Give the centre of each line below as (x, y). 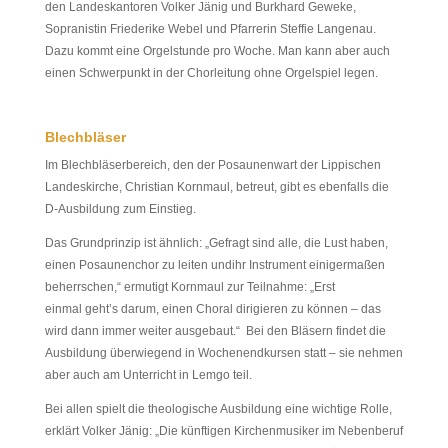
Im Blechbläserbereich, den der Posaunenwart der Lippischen (212, 165)
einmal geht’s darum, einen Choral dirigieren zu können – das (212, 309)
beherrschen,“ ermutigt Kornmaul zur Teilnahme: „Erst (189, 287)
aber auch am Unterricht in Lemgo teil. (164, 375)
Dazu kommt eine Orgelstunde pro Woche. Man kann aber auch (217, 51)
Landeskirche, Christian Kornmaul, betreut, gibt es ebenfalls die (216, 187)
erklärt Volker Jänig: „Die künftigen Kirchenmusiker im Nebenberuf (223, 431)
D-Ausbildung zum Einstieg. (120, 209)
